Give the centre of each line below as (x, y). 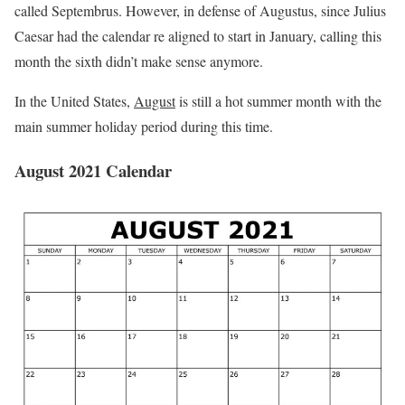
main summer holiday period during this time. (144, 127)
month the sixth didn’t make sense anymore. (139, 61)
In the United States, (74, 101)
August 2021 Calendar (93, 170)
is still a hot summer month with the (278, 101)
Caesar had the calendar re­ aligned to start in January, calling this (198, 36)
